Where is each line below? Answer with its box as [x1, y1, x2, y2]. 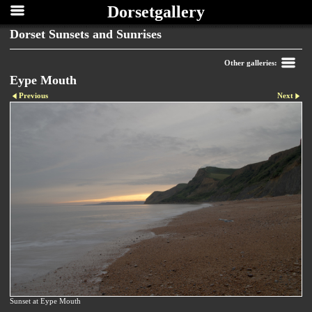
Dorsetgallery [107, 3, 205, 21]
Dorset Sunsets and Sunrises [10, 27, 162, 41]
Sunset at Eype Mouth [10, 296, 81, 305]
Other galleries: [224, 58, 277, 67]
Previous [19, 91, 49, 100]
